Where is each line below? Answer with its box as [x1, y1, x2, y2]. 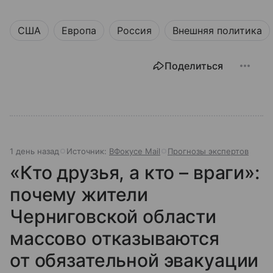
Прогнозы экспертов [168, 146, 249, 157]
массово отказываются [10, 227, 220, 250]
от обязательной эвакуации [10, 249, 259, 272]
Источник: [66, 146, 109, 157]
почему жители [10, 183, 149, 206]
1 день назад [10, 146, 59, 157]
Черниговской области [10, 205, 217, 228]
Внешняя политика [172, 24, 262, 37]
